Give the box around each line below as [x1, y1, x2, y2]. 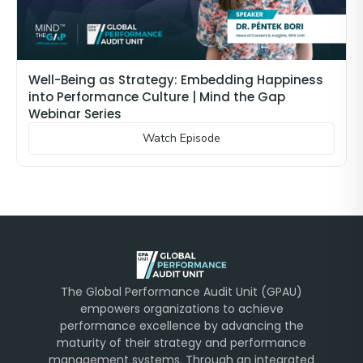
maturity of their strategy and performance [57, 334, 306, 351]
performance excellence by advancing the [59, 317, 304, 334]
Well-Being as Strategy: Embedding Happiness [28, 70, 323, 88]
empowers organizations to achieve [79, 300, 284, 317]
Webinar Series [28, 105, 122, 122]
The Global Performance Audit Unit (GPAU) [61, 283, 302, 300]
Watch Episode [143, 130, 220, 146]
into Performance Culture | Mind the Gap [28, 88, 285, 105]
